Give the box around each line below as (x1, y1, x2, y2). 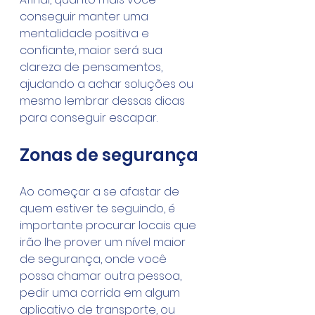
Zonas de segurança (20, 143, 198, 167)
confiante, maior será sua (20, 42, 165, 58)
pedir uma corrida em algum (20, 285, 183, 301)
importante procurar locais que (20, 217, 199, 233)
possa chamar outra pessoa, (20, 268, 184, 284)
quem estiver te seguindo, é (20, 200, 178, 217)
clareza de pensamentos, (20, 59, 165, 75)
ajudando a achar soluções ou (20, 76, 196, 92)
